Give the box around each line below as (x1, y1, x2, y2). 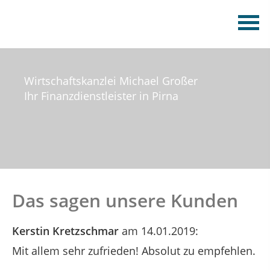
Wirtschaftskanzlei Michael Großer (24, 74, 198, 88)
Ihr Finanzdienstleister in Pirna (24, 89, 178, 103)
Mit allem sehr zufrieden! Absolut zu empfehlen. (12, 243, 256, 258)
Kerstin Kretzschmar (12, 224, 119, 238)
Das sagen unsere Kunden (12, 188, 238, 213)
